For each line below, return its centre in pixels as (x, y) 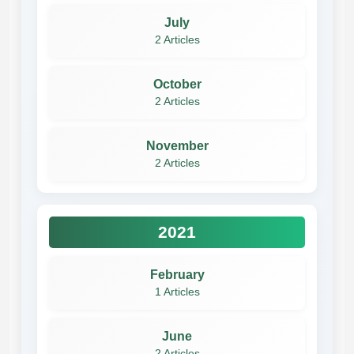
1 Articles (177, 292)
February (177, 274)
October (177, 84)
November (177, 145)
